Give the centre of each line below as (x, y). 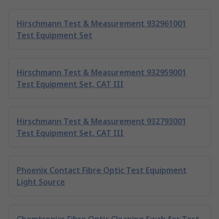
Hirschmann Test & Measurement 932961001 (101, 23)
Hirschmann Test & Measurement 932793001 (101, 121)
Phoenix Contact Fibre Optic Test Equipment (102, 170)
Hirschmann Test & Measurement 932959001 (101, 72)
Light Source (41, 182)
